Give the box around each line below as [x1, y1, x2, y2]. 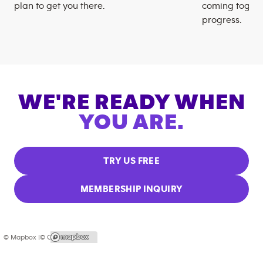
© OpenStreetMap [40, 234, 97, 241]
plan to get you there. [14, 1, 104, 11]
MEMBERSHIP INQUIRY [80, 184, 183, 194]
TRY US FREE [103, 156, 160, 166]
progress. [202, 15, 241, 25]
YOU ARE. [79, 112, 184, 134]
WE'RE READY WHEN [18, 92, 245, 114]
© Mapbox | [4, 234, 40, 241]
